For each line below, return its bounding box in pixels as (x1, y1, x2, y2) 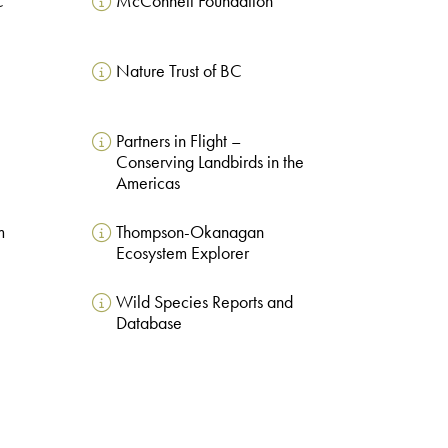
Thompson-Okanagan (115, 220, 264, 243)
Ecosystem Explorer (115, 241, 249, 264)
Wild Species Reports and (115, 290, 293, 313)
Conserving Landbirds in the (115, 150, 304, 173)
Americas (115, 171, 180, 194)
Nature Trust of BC (115, 59, 242, 82)
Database (115, 311, 182, 334)
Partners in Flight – (115, 129, 241, 152)
